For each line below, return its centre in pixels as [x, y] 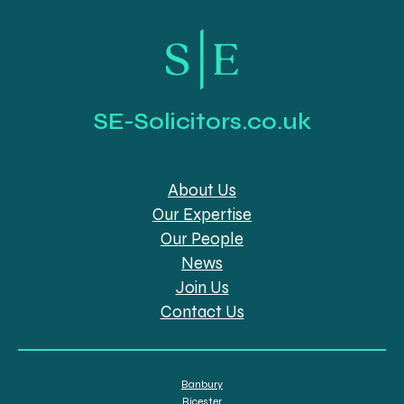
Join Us [202, 288]
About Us [202, 191]
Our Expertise [202, 215]
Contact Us [202, 312]
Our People [202, 239]
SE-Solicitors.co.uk [202, 122]
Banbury [202, 385]
